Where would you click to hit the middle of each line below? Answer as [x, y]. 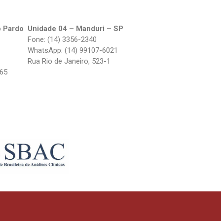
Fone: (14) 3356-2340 [62, 39]
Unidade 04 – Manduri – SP [75, 28]
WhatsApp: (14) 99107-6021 [73, 50]
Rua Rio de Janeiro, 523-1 [69, 61]
